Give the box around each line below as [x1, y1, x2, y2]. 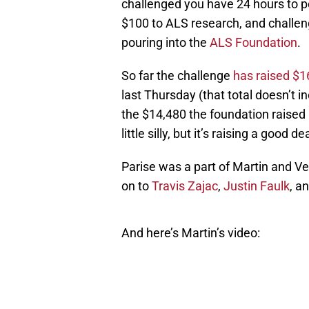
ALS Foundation [210, 35, 297, 50]
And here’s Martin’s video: [121, 226, 260, 241]
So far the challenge [121, 68, 233, 83]
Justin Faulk [223, 179, 290, 194]
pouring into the [121, 35, 210, 50]
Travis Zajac [152, 179, 218, 194]
